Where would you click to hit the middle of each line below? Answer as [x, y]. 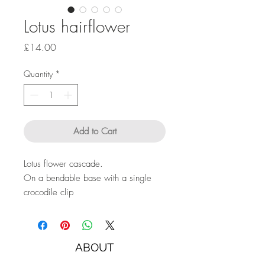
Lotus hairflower [77, 27]
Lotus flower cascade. [63, 164]
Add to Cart [95, 132]
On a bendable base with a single [88, 178]
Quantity [38, 74]
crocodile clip [49, 193]
